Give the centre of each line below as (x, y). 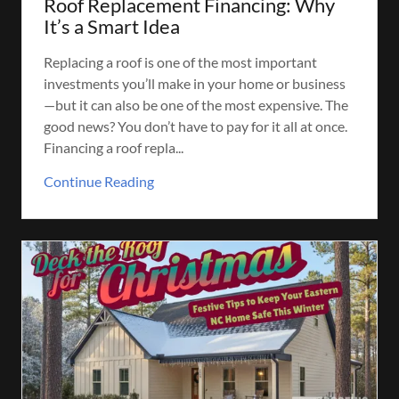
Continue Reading (99, 181)
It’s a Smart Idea (112, 26)
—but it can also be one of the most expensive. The (196, 104)
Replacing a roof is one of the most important (180, 61)
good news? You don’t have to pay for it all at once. (195, 126)
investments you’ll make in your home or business (195, 83)
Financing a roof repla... (114, 147)
